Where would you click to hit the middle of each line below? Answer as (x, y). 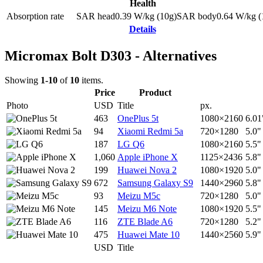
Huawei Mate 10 (149, 235)
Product (155, 93)
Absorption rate (35, 16)
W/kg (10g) (155, 16)
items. (91, 80)
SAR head (96, 16)
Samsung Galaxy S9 (155, 183)
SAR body (197, 16)
